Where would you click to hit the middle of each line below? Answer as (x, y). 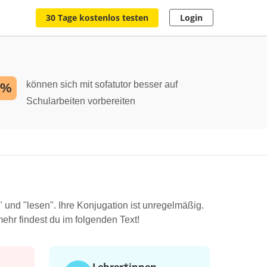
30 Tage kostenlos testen (97, 18)
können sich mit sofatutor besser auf (102, 84)
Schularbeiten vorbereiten (81, 101)
